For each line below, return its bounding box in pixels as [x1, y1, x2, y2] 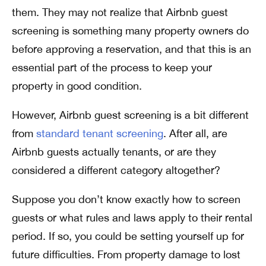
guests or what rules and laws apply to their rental [12, 211, 252, 224]
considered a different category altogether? [12, 164, 220, 176]
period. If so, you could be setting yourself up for [12, 230, 244, 242]
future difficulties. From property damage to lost [12, 248, 240, 261]
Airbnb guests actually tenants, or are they [12, 145, 216, 158]
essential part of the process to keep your [12, 61, 212, 74]
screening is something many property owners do [12, 24, 249, 37]
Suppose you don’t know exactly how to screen [12, 193, 240, 205]
